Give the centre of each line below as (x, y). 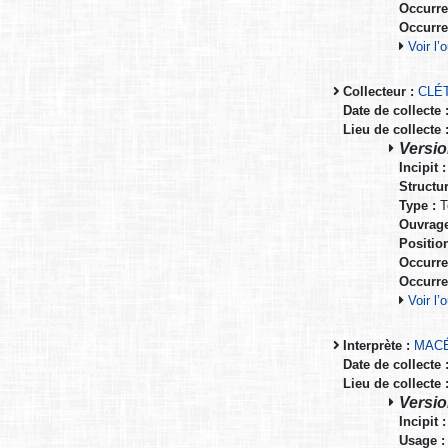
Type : (417, 206)
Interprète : (377, 346)
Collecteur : (379, 92)
